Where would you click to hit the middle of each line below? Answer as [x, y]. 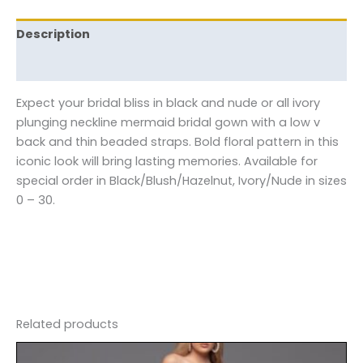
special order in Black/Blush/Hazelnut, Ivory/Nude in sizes [181, 180]
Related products [67, 324]
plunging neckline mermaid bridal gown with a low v [168, 122]
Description [53, 34]
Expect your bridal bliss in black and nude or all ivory [168, 102]
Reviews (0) [53, 65]
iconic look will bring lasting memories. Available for [167, 161]
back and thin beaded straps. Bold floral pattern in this [177, 141]
